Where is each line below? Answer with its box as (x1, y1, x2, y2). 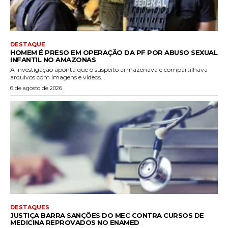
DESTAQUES (10, 204, 49, 211)
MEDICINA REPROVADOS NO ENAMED (10, 218, 139, 227)
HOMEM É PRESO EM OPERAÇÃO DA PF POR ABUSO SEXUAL (10, 48, 217, 56)
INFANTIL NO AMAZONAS (10, 55, 96, 64)
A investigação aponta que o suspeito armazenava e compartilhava (10, 65, 208, 73)
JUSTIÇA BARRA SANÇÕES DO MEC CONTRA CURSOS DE (10, 211, 204, 220)
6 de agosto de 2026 (10, 84, 62, 92)
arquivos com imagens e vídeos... (10, 73, 105, 81)
